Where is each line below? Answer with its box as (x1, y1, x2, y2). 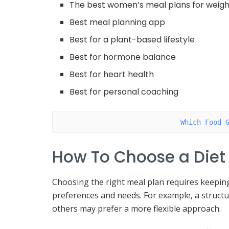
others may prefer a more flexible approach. (52, 203, 221, 215)
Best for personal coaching (70, 86, 179, 98)
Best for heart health (70, 68, 154, 81)
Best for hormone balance (70, 51, 176, 63)
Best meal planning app (70, 16, 166, 29)
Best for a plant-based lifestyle (70, 34, 195, 46)
